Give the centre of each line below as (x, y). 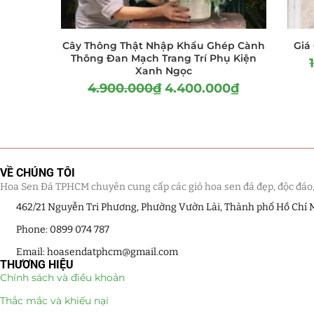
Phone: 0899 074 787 (62, 229)
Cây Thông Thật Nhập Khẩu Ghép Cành (163, 45)
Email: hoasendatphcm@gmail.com (97, 252)
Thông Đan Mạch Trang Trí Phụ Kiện (163, 58)
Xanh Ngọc (163, 70)
